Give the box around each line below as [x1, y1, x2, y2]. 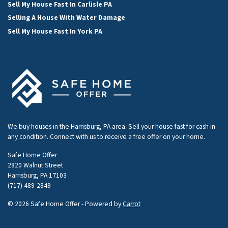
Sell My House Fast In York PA [8, 26, 102, 36]
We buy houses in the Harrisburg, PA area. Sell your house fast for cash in [8, 121, 215, 131]
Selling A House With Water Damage [8, 13, 125, 23]
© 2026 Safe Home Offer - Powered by [8, 198, 123, 209]
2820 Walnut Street [8, 160, 63, 170]
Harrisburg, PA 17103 [8, 170, 67, 180]
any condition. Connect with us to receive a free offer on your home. [8, 131, 205, 141]
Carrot [123, 198, 140, 209]
